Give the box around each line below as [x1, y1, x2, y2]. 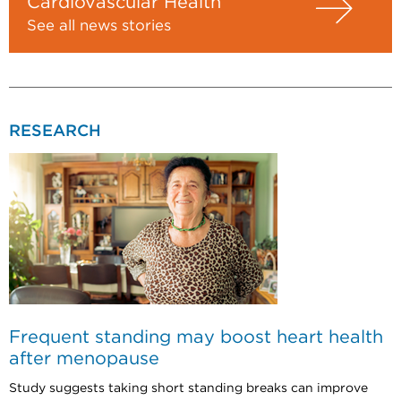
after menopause [9, 349, 159, 368]
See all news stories [27, 18, 171, 33]
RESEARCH [9, 123, 101, 140]
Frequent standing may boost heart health [9, 328, 383, 346]
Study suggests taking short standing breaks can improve [9, 381, 368, 395]
